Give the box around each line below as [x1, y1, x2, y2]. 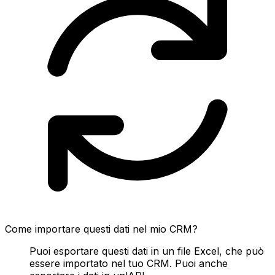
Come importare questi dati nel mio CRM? [5, 222, 198, 235]
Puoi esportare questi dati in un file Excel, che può [29, 244, 264, 257]
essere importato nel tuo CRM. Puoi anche [29, 257, 228, 269]
